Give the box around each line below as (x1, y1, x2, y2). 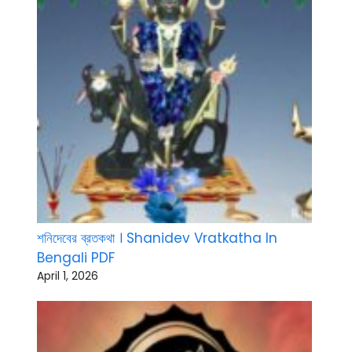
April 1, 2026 (37, 268, 98, 284)
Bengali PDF (37, 248, 115, 268)
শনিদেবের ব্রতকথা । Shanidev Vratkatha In (37, 229, 277, 248)
